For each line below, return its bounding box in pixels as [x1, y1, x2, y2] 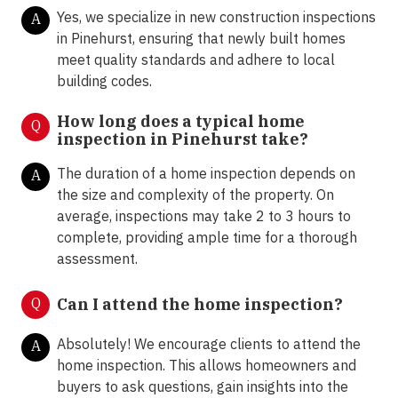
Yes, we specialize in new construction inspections [57, 8, 376, 27]
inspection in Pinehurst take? [57, 129, 308, 150]
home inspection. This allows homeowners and [57, 356, 356, 375]
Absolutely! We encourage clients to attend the [57, 335, 361, 354]
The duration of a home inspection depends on [57, 164, 355, 183]
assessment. [57, 250, 138, 268]
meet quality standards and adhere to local [57, 51, 335, 69]
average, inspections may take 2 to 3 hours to [57, 207, 351, 226]
